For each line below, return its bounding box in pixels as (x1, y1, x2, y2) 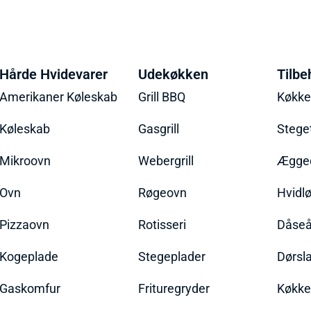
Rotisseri (137, 217, 186, 232)
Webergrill (137, 153, 194, 168)
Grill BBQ (137, 89, 185, 104)
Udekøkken (137, 65, 208, 83)
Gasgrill (137, 121, 179, 136)
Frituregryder (137, 280, 210, 296)
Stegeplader (137, 249, 205, 264)
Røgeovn (137, 185, 187, 200)
